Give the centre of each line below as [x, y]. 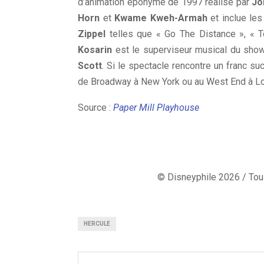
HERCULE [97, 224]
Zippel [92, 34]
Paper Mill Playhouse [156, 108]
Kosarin [95, 50]
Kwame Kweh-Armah [161, 18]
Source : [95, 108]
